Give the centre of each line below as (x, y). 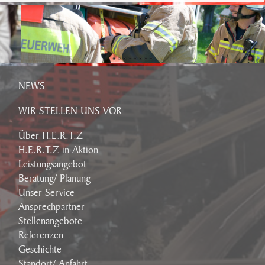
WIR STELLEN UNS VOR (70, 111)
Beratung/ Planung (55, 178)
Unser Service (47, 193)
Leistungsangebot (53, 164)
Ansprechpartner (52, 207)
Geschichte (40, 249)
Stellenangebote (51, 221)
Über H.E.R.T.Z (51, 136)
